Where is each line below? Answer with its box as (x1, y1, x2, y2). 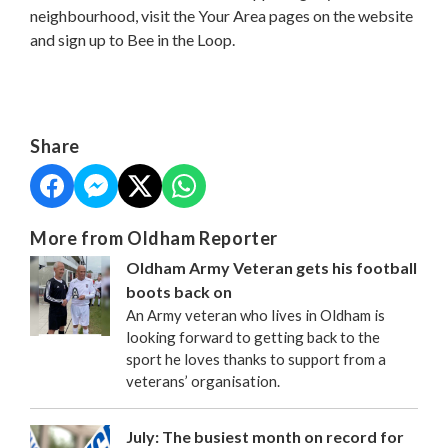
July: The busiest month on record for (126, 426, 404, 446)
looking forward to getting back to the (126, 327, 380, 346)
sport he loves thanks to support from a (126, 349, 386, 368)
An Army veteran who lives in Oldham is (126, 305, 385, 324)
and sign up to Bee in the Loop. (30, 29, 235, 49)
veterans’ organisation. (126, 371, 280, 390)
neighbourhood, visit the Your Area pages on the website (30, 5, 413, 25)
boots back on (126, 281, 232, 301)
